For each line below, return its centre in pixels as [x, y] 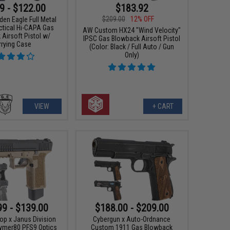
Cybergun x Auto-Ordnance [132, 219]
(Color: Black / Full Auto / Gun [132, 46]
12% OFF [142, 19]
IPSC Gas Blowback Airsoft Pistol [132, 38]
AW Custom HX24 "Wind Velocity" [132, 30]
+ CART [163, 106]
